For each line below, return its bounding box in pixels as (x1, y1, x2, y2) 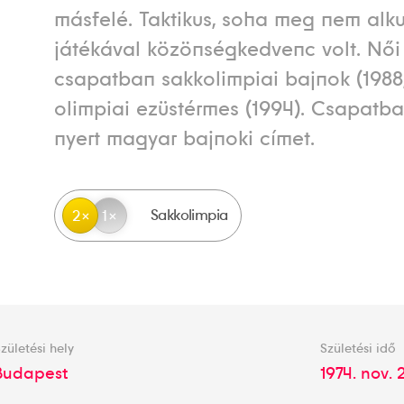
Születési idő (320, 340, 396, 356)
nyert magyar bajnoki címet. (54, 125, 315, 151)
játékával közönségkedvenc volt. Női (54, 36, 400, 62)
